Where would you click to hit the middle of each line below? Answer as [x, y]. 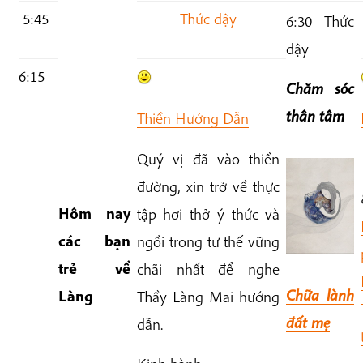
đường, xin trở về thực [208, 186]
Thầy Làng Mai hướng [208, 296]
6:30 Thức [320, 21]
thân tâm [315, 116]
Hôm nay [94, 214]
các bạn [94, 241]
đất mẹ [307, 323]
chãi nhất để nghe [208, 269]
